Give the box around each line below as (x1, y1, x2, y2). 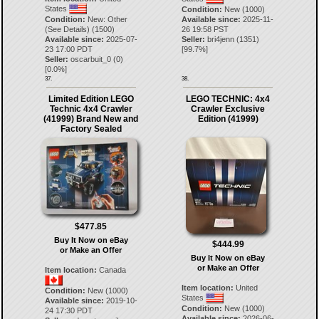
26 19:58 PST (182, 24, 229, 33)
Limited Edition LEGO (48, 93, 134, 104)
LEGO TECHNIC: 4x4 (186, 93, 271, 104)
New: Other (85, 14, 127, 23)
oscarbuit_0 (70, 54, 111, 63)
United (234, 283, 258, 292)
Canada (96, 265, 126, 274)
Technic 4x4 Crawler (49, 103, 132, 114)
